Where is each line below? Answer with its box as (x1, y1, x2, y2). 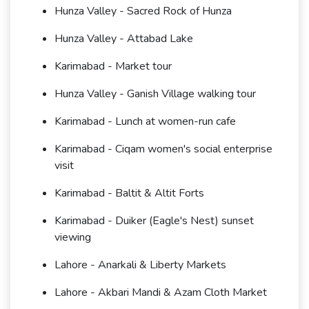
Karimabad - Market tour (54, 59, 172, 74)
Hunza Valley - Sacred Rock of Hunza (54, 3, 232, 19)
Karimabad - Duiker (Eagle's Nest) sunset (54, 213, 254, 229)
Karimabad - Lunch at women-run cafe (54, 114, 236, 130)
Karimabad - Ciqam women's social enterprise (54, 141, 272, 157)
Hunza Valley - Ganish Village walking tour (54, 86, 256, 102)
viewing (54, 230, 91, 246)
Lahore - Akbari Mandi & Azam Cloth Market (54, 285, 267, 301)
